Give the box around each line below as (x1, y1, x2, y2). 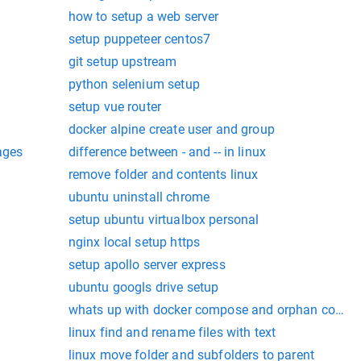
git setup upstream (68, 54, 177, 70)
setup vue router (68, 99, 162, 115)
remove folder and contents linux (68, 167, 259, 183)
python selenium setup (68, 77, 200, 93)
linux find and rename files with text (68, 325, 276, 341)
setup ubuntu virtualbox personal (68, 212, 259, 228)
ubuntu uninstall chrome (68, 189, 210, 205)
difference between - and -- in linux (68, 144, 267, 160)
